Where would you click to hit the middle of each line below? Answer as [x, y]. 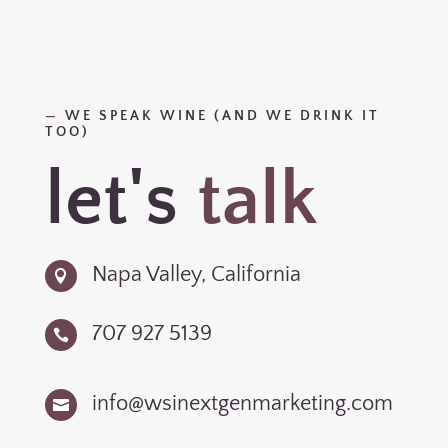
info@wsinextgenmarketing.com [242, 403]
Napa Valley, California [196, 274]
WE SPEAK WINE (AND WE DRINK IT [219, 115]
